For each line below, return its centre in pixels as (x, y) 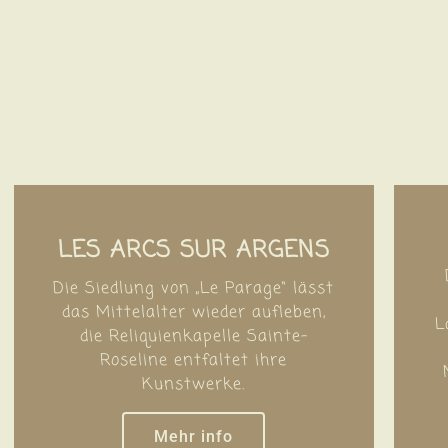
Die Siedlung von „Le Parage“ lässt (194, 288)
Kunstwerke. (194, 384)
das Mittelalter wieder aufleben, (193, 312)
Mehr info (194, 436)
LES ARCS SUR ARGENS (193, 250)
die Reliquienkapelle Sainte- (193, 336)
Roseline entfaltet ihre (194, 360)
